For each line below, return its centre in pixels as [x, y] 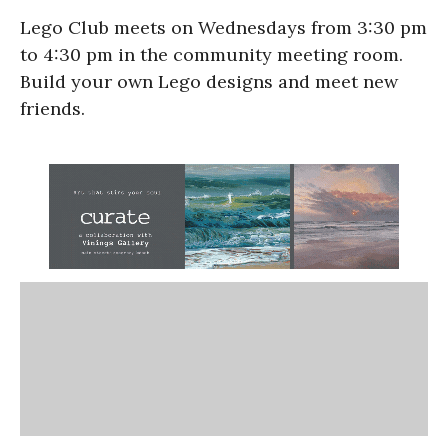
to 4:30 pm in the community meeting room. [211, 54]
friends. [52, 108]
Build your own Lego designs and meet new [209, 81]
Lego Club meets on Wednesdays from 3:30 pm [223, 27]
